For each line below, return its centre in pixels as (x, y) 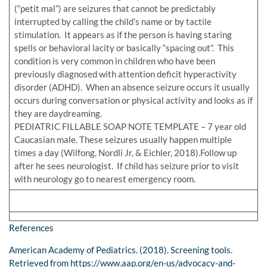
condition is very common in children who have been (114, 61)
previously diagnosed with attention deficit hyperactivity (125, 74)
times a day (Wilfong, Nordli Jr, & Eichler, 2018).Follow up (125, 153)
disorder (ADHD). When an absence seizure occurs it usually (132, 87)
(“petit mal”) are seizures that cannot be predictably (115, 9)
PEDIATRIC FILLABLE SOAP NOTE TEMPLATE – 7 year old (130, 127)
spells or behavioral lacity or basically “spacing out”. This (124, 48)
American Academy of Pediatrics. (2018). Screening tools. (121, 250)
